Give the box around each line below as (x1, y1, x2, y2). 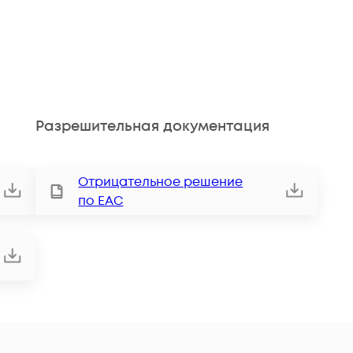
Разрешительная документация (35, 116, 270, 136)
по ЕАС (78, 192, 124, 210)
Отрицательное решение (78, 173, 243, 191)
